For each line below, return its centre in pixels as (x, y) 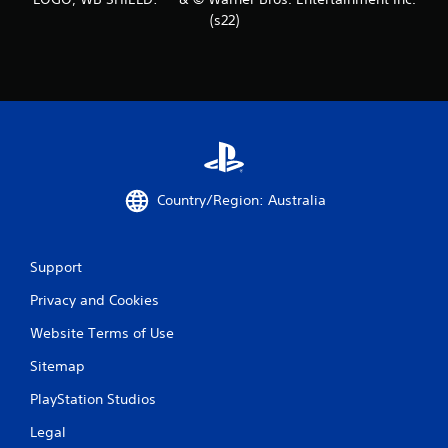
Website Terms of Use (102, 332)
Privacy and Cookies (94, 299)
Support (56, 266)
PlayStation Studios (93, 398)
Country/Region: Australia (241, 200)
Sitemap (57, 365)
